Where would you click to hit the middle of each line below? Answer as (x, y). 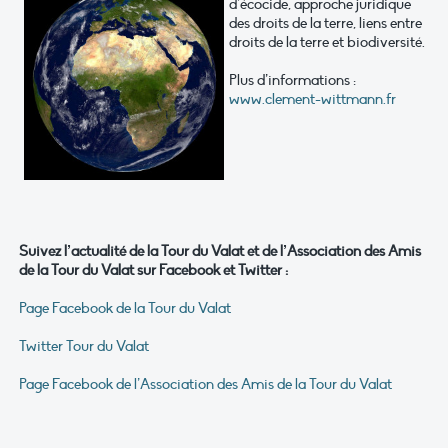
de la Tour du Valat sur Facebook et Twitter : (153, 270)
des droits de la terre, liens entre (325, 23)
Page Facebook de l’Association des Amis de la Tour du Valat (205, 384)
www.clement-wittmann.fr (312, 99)
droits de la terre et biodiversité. (327, 42)
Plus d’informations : (292, 80)
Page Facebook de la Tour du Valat (125, 308)
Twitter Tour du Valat (84, 346)
